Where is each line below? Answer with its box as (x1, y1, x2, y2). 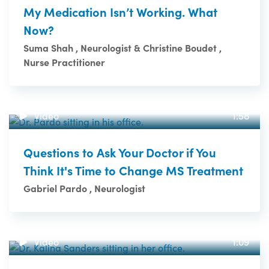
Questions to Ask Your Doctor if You (23, 144, 216, 161)
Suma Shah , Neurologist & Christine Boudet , (23, 40, 222, 54)
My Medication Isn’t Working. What (23, 3, 217, 20)
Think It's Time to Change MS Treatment (23, 162, 243, 179)
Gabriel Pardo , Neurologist (23, 181, 145, 195)
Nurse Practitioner (23, 55, 105, 68)
